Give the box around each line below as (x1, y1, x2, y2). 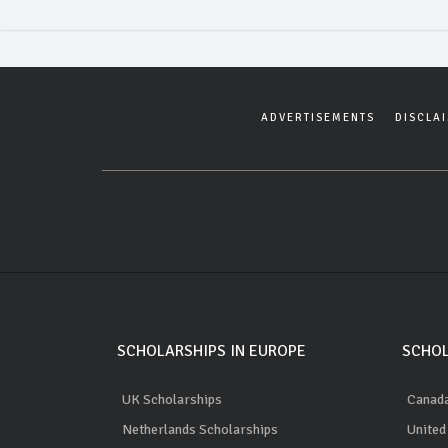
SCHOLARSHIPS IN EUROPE (117, 340, 306, 361)
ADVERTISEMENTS (261, 110, 375, 124)
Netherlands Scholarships (122, 420, 278, 438)
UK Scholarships (122, 390, 222, 408)
